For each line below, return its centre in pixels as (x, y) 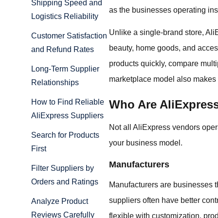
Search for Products (65, 135)
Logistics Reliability (65, 17)
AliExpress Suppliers (67, 116)
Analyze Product (60, 201)
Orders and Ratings (65, 182)
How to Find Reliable (68, 102)
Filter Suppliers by (63, 168)
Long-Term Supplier (65, 69)
